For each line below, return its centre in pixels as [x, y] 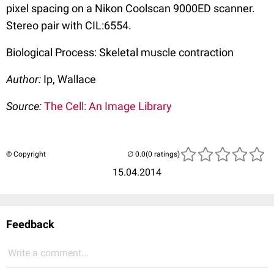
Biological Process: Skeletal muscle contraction [120, 53]
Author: [25, 80]
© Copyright [26, 154]
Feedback [30, 224]
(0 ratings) [163, 154]
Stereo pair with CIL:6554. [69, 26]
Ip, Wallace [70, 80]
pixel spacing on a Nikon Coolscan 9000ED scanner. [131, 9]
